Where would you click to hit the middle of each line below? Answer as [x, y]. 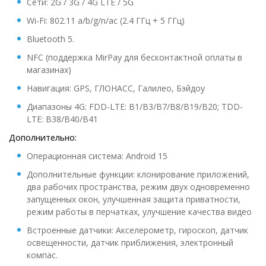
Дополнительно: [43, 137]
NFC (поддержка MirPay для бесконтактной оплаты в [134, 57]
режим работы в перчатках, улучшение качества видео [139, 212]
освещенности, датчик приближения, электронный [130, 243]
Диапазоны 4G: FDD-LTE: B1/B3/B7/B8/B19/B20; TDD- [135, 107]
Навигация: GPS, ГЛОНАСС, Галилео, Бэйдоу [116, 88]
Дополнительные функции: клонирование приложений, [138, 174]
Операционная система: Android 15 [97, 156]
